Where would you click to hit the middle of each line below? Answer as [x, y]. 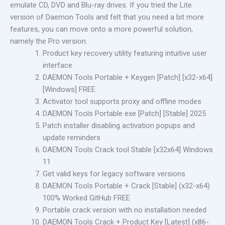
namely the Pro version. [49, 41]
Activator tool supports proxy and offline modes [122, 101]
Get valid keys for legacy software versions [114, 174]
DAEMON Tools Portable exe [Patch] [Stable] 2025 [124, 114]
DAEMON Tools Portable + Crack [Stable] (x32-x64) [126, 186]
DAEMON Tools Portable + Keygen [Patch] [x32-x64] [128, 77]
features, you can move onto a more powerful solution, [101, 29]
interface [58, 65]
